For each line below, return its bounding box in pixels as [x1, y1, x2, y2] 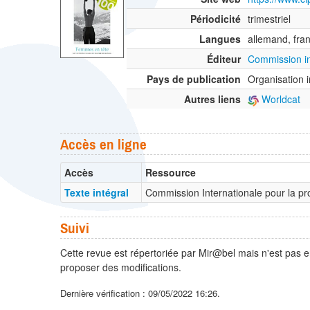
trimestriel [248, 12, 291, 26]
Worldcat [259, 92, 300, 107]
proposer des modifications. [60, 259, 181, 274]
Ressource [145, 165, 196, 180]
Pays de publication [147, 72, 241, 86]
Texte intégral [64, 185, 129, 200]
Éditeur [207, 52, 241, 66]
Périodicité [190, 12, 241, 26]
